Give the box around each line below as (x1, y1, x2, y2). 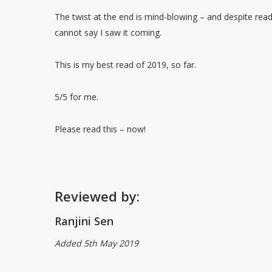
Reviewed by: (55, 187, 140, 205)
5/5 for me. (55, 91, 99, 103)
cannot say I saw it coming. (55, 27, 162, 38)
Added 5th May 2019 (55, 237, 139, 249)
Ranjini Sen (55, 214, 114, 228)
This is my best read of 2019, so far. (55, 59, 197, 70)
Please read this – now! (55, 123, 146, 135)
